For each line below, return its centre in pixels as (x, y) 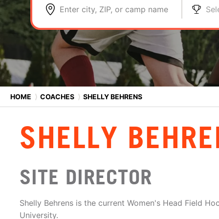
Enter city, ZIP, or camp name (114, 9)
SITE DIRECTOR (86, 177)
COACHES (57, 96)
